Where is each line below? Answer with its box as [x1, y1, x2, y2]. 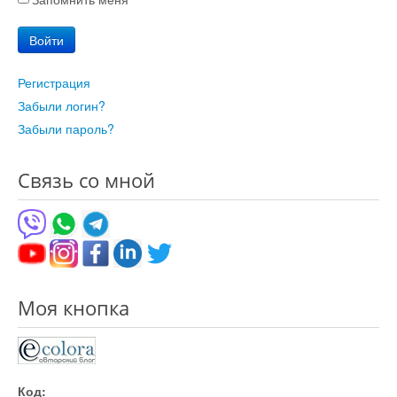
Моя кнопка [18, 293, 129, 321]
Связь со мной [18, 166, 155, 193]
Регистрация [18, 73, 90, 91]
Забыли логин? [18, 96, 105, 114]
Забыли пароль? [18, 119, 114, 137]
